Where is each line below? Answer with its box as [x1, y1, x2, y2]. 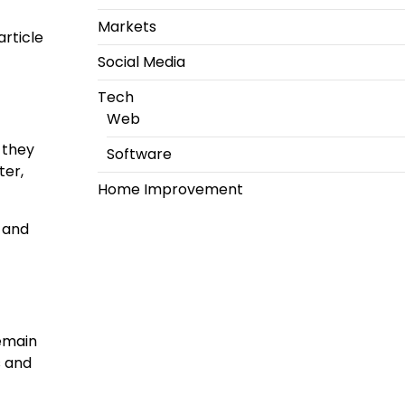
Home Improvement [97, 179, 243, 201]
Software [106, 144, 172, 165]
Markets [97, 16, 156, 38]
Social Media [97, 52, 185, 73]
